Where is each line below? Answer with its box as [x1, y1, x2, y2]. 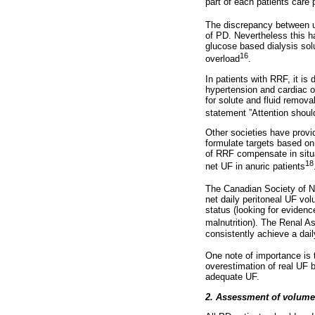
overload [205, 53, 240, 65]
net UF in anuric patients [205, 161, 305, 172]
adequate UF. [205, 271, 259, 283]
